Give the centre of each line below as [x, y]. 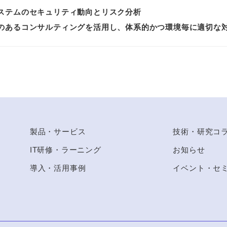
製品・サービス [58, 131]
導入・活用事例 [58, 168]
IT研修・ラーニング [65, 150]
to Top [191, 82]
